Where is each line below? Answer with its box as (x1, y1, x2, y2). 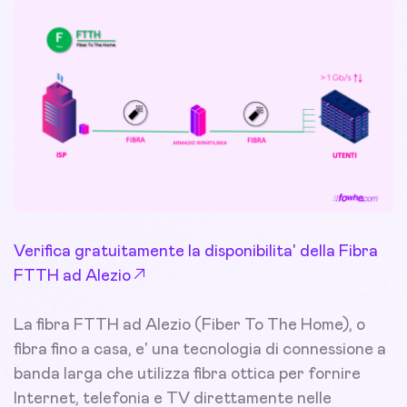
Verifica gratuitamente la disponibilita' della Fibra (14, 243, 378, 261)
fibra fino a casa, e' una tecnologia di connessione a (14, 342, 386, 359)
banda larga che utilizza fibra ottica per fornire (14, 366, 361, 383)
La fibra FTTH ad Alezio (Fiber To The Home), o (14, 317, 365, 334)
